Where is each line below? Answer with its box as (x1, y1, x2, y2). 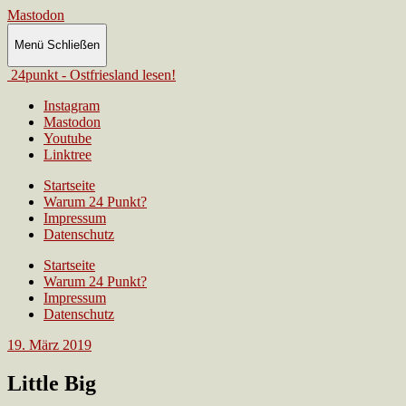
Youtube (43, 131, 92, 148)
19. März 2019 (7, 338, 92, 354)
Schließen (47, 38, 100, 53)
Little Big (7, 372, 96, 397)
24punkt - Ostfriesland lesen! (25, 68, 190, 84)
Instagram (43, 99, 100, 115)
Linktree (43, 148, 92, 164)
